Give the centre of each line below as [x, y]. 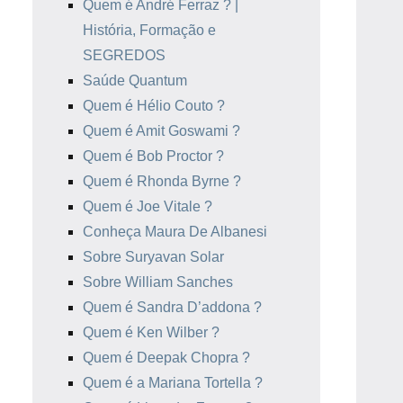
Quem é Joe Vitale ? [148, 206]
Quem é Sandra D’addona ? [172, 307]
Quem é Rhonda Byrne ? [162, 181]
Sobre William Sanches [158, 282]
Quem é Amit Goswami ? [161, 131]
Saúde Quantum [135, 81]
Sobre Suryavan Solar [153, 257]
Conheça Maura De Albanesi [175, 232]
